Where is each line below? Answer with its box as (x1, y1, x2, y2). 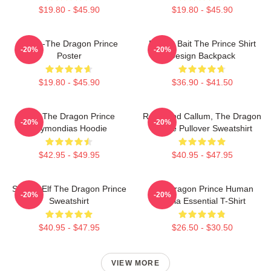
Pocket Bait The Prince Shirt (148, 38, 256, 48)
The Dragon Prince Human (151, 183, 253, 194)
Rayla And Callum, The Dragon (143, 111, 261, 121)
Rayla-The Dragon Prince (20, 38, 118, 48)
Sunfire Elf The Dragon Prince (11, 183, 126, 194)
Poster (56, 50, 82, 60)
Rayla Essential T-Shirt (158, 195, 246, 206)
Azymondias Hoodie (31, 123, 107, 133)
